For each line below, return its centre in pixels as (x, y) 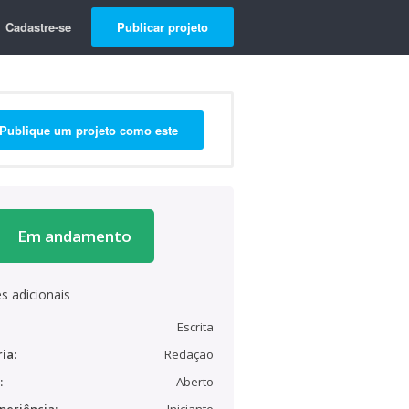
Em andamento (74, 236)
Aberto (195, 382)
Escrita (195, 327)
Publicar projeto (163, 27)
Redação (189, 354)
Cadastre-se (38, 27)
